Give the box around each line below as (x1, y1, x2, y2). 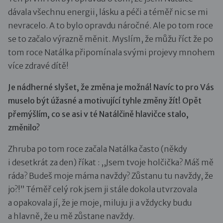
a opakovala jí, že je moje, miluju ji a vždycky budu (8, 197, 192, 208)
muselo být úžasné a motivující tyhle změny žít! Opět (8, 95, 202, 106)
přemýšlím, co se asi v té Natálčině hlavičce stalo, (8, 109, 189, 119)
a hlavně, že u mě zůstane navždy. (8, 211, 134, 221)
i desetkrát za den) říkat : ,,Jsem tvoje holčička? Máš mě (8, 157, 214, 167)
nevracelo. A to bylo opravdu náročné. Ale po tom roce (8, 20, 213, 30)
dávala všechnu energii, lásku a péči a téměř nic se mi (8, 6, 208, 17)
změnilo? (8, 122, 40, 132)
